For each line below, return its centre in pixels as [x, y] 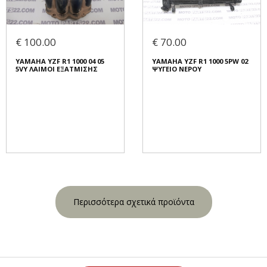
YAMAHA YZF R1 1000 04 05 [60, 61]
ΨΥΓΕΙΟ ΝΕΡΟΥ [177, 69]
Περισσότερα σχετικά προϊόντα [133, 202]
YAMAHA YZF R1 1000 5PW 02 [200, 61]
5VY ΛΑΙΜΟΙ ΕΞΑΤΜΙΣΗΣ [57, 69]
